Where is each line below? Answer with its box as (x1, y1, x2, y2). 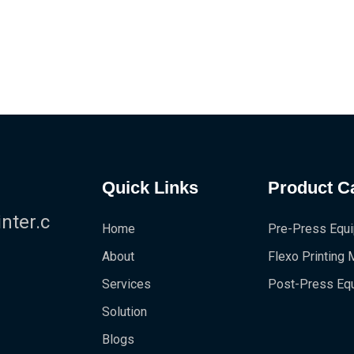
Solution (101, 304, 147, 319)
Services (101, 277, 151, 292)
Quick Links (101, 178, 198, 198)
